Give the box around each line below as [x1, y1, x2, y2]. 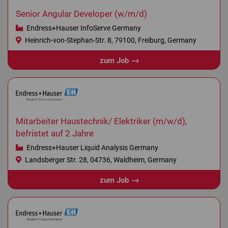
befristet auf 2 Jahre [16, 129, 94, 139]
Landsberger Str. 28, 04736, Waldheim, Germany [23, 156, 177, 164]
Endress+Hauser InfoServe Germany [24, 24, 141, 33]
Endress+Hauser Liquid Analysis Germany [24, 144, 158, 152]
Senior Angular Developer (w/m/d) [16, 9, 147, 19]
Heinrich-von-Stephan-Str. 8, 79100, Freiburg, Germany [23, 36, 196, 45]
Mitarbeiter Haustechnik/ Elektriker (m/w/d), [16, 117, 187, 127]
